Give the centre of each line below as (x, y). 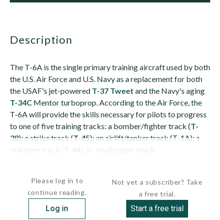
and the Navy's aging (169, 91)
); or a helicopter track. (118, 150)
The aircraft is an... (40, 166)
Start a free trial (157, 208)
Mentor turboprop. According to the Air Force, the (117, 102)
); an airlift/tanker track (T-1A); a (145, 138)
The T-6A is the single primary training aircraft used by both (110, 67)
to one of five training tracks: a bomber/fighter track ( (100, 126)
